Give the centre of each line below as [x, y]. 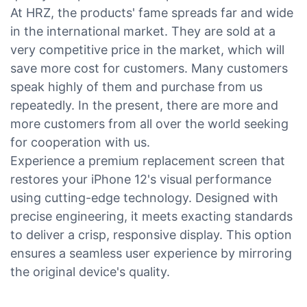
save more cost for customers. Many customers [149, 68]
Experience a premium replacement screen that [148, 160]
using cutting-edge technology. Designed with [144, 197]
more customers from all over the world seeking [149, 123]
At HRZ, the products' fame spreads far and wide [152, 12]
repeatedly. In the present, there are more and [144, 105]
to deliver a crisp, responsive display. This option [151, 234]
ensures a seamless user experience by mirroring [151, 253]
